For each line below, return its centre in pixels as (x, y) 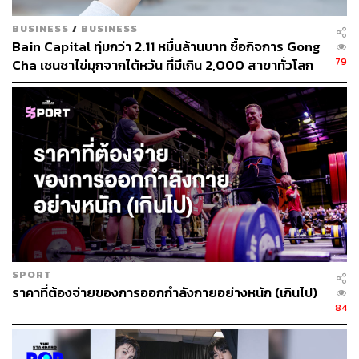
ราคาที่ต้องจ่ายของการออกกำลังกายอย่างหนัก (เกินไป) (165, 293)
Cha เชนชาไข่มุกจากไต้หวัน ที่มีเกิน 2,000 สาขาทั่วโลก (163, 65)
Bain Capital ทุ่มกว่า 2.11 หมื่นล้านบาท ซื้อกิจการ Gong (166, 46)
